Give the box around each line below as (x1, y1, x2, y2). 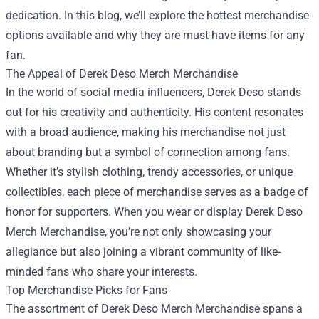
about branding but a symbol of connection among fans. (6, 145, 290, 159)
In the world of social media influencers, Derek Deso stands (6, 85, 301, 99)
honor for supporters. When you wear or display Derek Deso (6, 205, 303, 219)
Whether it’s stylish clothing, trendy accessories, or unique (6, 165, 293, 179)
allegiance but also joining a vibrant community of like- (6, 245, 281, 258)
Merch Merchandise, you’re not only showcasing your (6, 225, 271, 239)
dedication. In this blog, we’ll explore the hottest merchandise (6, 9, 309, 22)
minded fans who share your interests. (6, 265, 197, 278)
